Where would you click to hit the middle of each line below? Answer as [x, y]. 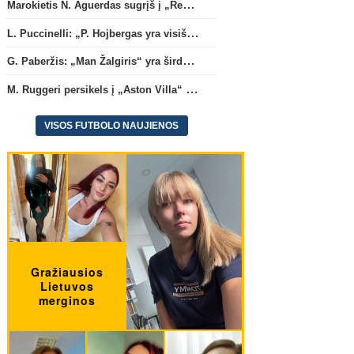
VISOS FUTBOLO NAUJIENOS [112, 126]
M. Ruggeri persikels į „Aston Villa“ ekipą [192, 89]
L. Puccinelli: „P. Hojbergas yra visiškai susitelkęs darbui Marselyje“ [192, 32]
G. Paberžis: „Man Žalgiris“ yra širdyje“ [188, 61]
